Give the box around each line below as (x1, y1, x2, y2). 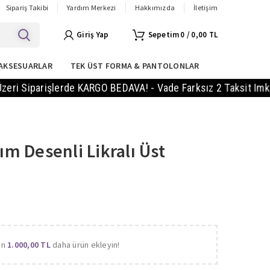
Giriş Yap (77, 30, 109, 40)
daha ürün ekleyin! (50, 239, 120, 250)
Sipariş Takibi (5, 3, 48, 12)
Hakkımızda (134, 3, 175, 12)
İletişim (193, 3, 218, 12)
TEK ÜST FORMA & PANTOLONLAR (70, 60, 199, 71)
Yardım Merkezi (67, 3, 116, 12)
